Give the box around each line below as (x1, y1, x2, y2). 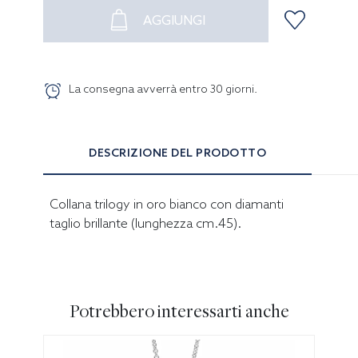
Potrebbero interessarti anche (69, 299, 289, 323)
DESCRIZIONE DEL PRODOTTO (89, 145, 266, 161)
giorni (225, 82, 254, 96)
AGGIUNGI (143, 12, 205, 28)
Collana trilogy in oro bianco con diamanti (50, 196, 284, 213)
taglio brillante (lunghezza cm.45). (50, 215, 241, 232)
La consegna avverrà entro (69, 82, 210, 96)
